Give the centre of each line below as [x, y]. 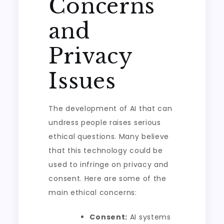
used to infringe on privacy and [109, 164]
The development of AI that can [110, 108]
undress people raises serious [105, 122]
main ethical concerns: [93, 192]
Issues [82, 81]
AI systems [149, 217]
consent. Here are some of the [107, 178]
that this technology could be [106, 150]
